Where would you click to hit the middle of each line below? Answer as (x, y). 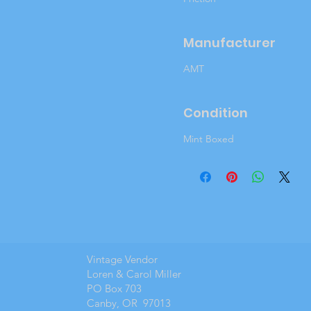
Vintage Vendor (123, 260)
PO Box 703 (114, 289)
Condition (216, 113)
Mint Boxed (209, 139)
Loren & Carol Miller (135, 274)
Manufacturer (230, 43)
